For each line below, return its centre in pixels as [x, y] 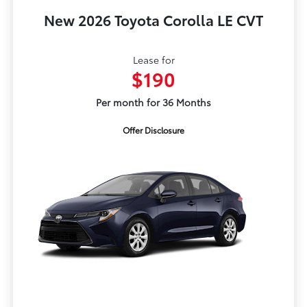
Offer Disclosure [153, 130]
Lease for [153, 60]
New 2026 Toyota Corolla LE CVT [153, 20]
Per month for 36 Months [153, 102]
